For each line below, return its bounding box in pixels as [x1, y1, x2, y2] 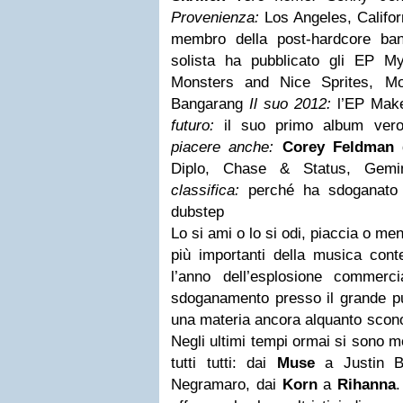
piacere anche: [171, 139, 274, 156]
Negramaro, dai [171, 376, 282, 393]
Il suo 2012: [248, 95, 331, 112]
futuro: [171, 117, 214, 134]
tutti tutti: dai [171, 354, 277, 372]
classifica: [171, 182, 239, 199]
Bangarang [171, 95, 249, 112]
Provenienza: [171, 9, 259, 26]
